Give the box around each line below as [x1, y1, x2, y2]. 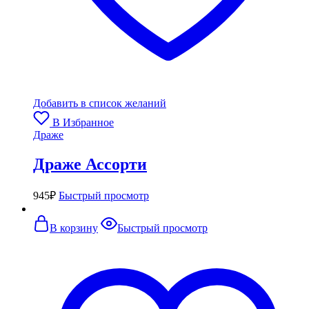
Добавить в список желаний [33, 97, 166, 109]
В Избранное [52, 116, 114, 128]
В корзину [50, 221, 98, 234]
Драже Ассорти [33, 154, 147, 173]
